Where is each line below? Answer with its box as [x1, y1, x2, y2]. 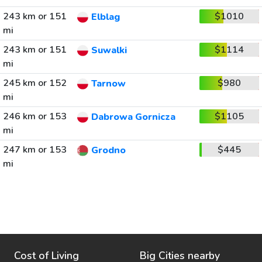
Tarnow [91, 77, 126, 91]
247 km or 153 [2, 143, 67, 156]
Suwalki [91, 44, 127, 57]
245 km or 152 [2, 77, 67, 89]
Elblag [91, 11, 120, 24]
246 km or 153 [2, 110, 67, 123]
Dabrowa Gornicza [91, 111, 175, 124]
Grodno [91, 144, 126, 157]
